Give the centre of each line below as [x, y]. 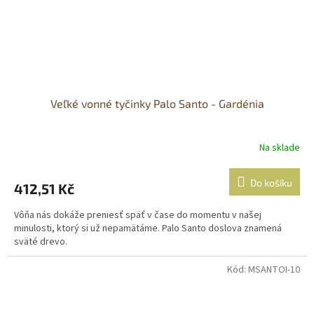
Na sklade [280, 148]
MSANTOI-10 [274, 270]
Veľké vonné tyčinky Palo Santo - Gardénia [157, 104]
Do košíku [271, 183]
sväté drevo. [41, 242]
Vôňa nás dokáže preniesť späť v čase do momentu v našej [138, 216]
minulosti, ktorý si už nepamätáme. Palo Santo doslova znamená [148, 229]
